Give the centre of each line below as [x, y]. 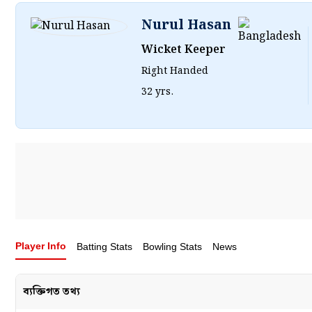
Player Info [41, 246]
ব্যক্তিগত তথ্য [52, 292]
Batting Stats [104, 247]
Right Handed [175, 71]
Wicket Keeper [184, 50]
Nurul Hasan [186, 25]
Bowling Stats [172, 247]
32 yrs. [157, 92]
